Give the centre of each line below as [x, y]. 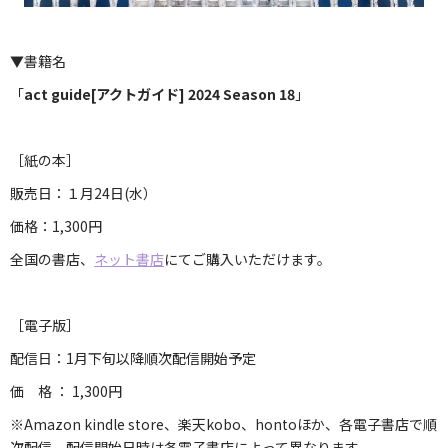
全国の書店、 [52, 258]
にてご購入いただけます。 [247, 258]
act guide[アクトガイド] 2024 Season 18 [159, 93]
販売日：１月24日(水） [83, 192]
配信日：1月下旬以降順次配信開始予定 [133, 357]
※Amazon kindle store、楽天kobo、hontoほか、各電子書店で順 [223, 423]
